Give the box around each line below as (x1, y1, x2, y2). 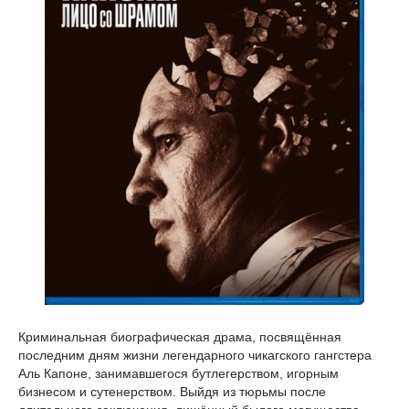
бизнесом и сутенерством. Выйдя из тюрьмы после (18, 384, 326, 399)
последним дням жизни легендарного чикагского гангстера (18, 348, 372, 362)
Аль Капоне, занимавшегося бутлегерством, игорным (18, 366, 339, 381)
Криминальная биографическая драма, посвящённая (18, 330, 341, 344)
